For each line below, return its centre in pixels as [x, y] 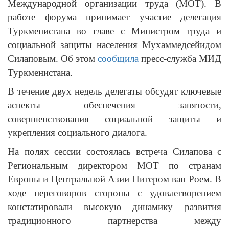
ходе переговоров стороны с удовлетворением [114, 193]
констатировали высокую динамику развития [114, 207]
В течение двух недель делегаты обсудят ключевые [114, 91]
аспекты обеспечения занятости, [114, 105]
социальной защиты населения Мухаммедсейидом [114, 44]
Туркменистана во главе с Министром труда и [114, 31]
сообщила [118, 58]
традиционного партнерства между [114, 220]
